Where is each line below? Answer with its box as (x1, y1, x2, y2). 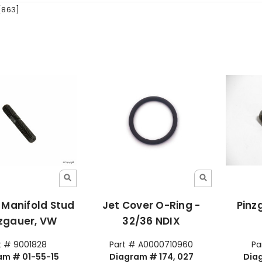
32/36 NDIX (122, 214, 180, 229)
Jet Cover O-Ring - (102, 198, 201, 213)
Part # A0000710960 (109, 239, 194, 251)
